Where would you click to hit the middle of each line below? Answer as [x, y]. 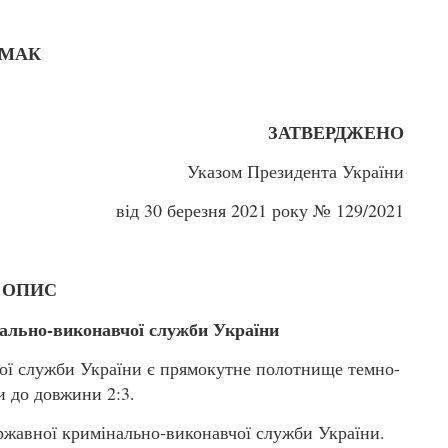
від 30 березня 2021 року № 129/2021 [260, 210]
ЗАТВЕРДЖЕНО [336, 131]
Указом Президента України [295, 170]
